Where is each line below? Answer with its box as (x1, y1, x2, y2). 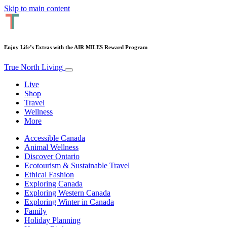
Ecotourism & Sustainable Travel (24, 161, 130, 170)
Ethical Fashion (24, 170, 74, 179)
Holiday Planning (24, 215, 81, 224)
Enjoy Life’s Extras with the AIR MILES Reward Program (4, 44, 147, 50)
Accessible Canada (24, 133, 85, 142)
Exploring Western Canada (24, 188, 110, 197)
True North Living (4, 62, 65, 71)
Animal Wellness (24, 142, 79, 152)
